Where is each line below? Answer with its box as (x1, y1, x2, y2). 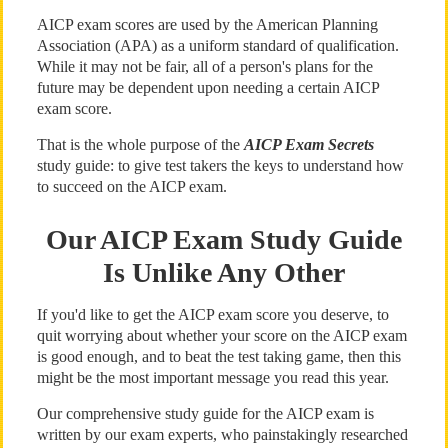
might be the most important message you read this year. (36, 369, 389, 386)
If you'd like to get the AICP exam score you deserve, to (36, 306, 389, 323)
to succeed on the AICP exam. (36, 178, 227, 195)
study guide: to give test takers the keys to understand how (36, 157, 404, 174)
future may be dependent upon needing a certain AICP (36, 79, 379, 96)
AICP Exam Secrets (243, 136, 374, 153)
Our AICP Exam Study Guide (45, 224, 402, 255)
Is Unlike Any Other (102, 257, 345, 288)
